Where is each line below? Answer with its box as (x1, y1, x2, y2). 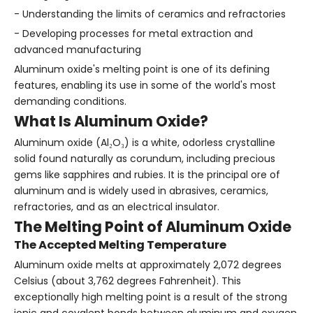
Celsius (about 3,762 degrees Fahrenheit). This (14, 273, 241, 288)
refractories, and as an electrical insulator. (14, 199, 219, 214)
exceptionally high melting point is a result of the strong (14, 289, 287, 304)
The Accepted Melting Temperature (14, 236, 226, 253)
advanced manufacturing (14, 42, 141, 57)
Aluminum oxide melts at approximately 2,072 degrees (14, 257, 282, 272)
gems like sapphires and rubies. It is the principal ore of (14, 167, 280, 182)
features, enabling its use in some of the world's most (14, 78, 276, 92)
